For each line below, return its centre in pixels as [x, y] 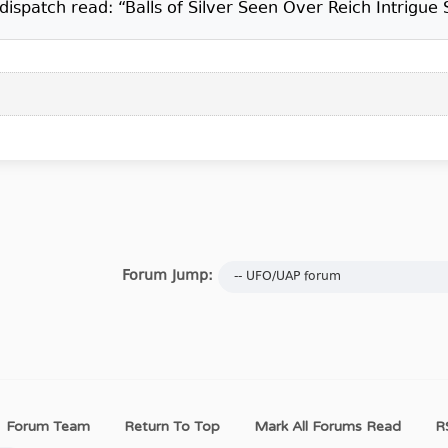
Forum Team [48, 427]
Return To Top [172, 427]
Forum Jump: [167, 276]
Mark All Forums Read [327, 427]
